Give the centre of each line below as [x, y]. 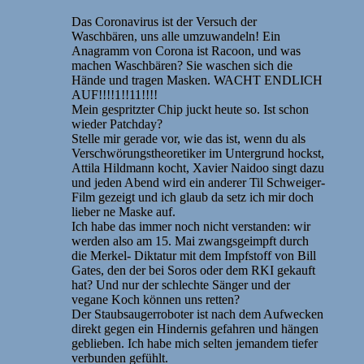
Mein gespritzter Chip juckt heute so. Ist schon [190, 109]
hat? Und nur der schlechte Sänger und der [181, 284]
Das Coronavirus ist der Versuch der [164, 21]
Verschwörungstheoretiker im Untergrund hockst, [198, 153]
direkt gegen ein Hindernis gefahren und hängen [195, 328]
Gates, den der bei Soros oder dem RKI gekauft [193, 270]
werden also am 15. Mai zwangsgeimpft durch [190, 240]
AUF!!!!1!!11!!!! [115, 94]
